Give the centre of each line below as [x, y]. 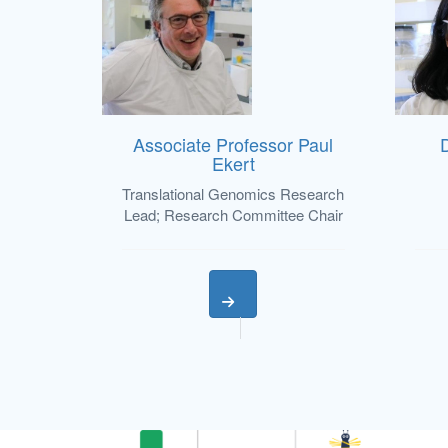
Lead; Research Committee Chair [233, 215]
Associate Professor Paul [233, 144]
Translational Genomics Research [233, 194]
